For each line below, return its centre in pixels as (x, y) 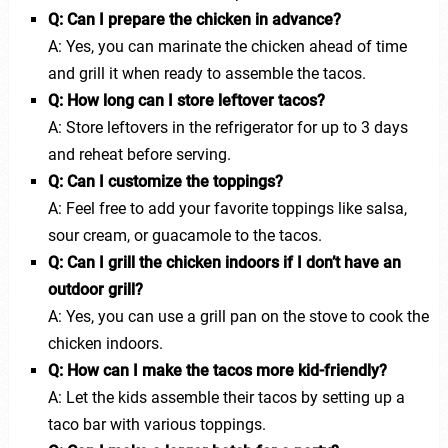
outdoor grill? (95, 289)
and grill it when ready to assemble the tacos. (206, 73)
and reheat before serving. (139, 154)
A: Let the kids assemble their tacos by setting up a (226, 397)
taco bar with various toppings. (156, 424)
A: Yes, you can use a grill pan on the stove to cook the (238, 316)
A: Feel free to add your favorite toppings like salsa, (227, 208)
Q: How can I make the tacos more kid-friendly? (217, 370)
